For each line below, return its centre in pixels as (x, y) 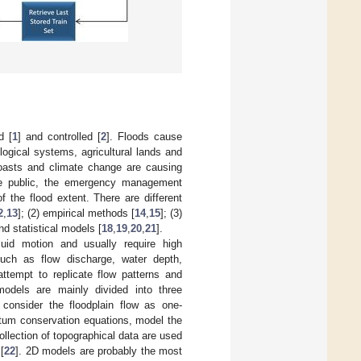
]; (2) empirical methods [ (76, 213)
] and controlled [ (59, 136)
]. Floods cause (144, 136)
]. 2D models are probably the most (99, 351)
